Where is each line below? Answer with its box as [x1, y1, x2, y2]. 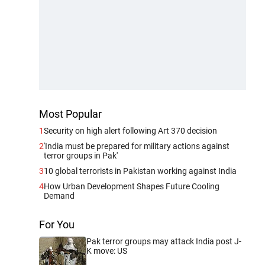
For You [39, 218, 75, 231]
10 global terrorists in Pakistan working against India [44, 166, 237, 176]
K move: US [86, 245, 127, 256]
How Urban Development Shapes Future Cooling [44, 181, 219, 191]
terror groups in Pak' [44, 150, 118, 160]
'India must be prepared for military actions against [44, 141, 230, 151]
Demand [44, 190, 75, 201]
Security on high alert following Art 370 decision [44, 125, 217, 135]
